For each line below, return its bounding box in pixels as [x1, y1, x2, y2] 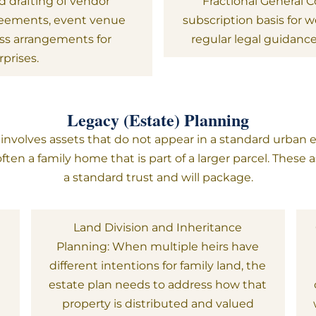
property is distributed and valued [61, 297, 254, 310]
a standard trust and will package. [63, 171, 253, 184]
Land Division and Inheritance [73, 221, 243, 234]
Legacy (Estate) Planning [67, 107, 249, 132]
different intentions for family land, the [49, 259, 267, 272]
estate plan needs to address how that [49, 278, 267, 291]
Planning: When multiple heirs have [56, 240, 260, 253]
